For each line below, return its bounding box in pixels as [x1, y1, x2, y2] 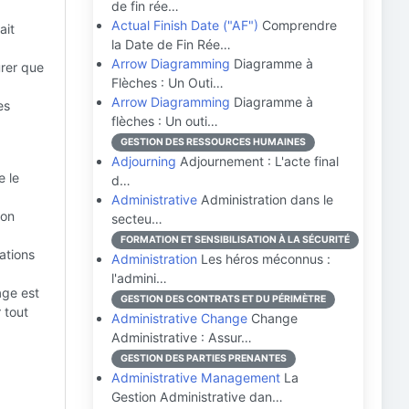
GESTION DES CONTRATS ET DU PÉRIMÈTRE [121, 293, 326, 305]
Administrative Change [111, 310, 247, 326]
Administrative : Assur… [111, 330, 252, 345]
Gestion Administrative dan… [111, 389, 283, 404]
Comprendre [258, 17, 337, 33]
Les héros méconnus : [197, 251, 330, 267]
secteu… [111, 211, 163, 226]
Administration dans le [197, 192, 333, 207]
